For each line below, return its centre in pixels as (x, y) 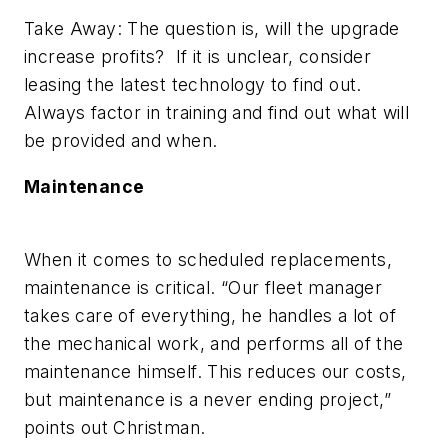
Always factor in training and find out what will (217, 113)
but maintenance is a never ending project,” (208, 400)
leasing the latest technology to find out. (193, 85)
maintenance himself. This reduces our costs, (215, 372)
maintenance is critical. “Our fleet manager (203, 288)
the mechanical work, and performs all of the (214, 344)
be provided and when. (121, 141)
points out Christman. (115, 428)
